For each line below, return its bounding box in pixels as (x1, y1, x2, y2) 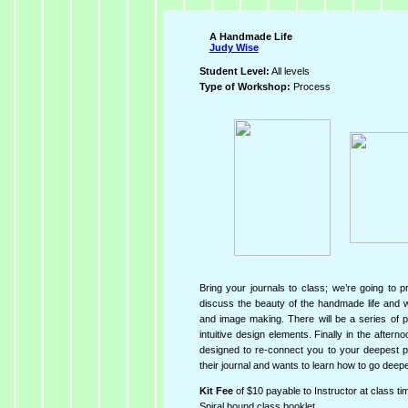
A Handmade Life (209, 31, 292, 43)
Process (290, 80, 331, 92)
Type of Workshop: (199, 80, 291, 92)
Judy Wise (209, 42, 259, 54)
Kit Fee (199, 385, 236, 397)
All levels (269, 65, 310, 76)
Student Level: (199, 65, 270, 76)
